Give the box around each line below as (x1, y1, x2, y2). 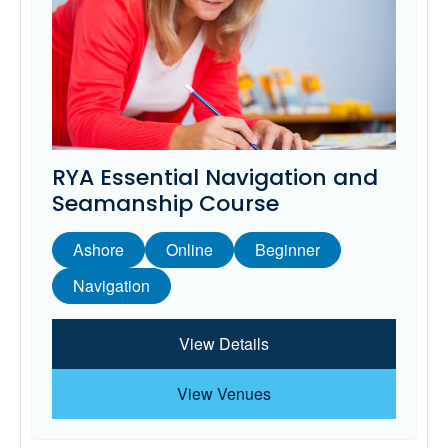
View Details (179, 332, 269, 356)
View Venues (177, 382, 271, 406)
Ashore (73, 238, 124, 262)
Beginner (255, 238, 320, 262)
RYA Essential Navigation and (52, 162, 378, 194)
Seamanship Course (52, 188, 279, 220)
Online (166, 238, 213, 262)
